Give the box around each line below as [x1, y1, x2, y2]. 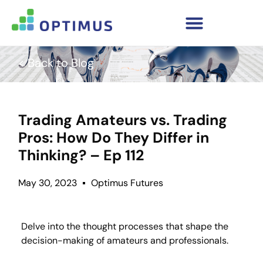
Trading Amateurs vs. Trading [18, 110, 227, 130]
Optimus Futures [90, 177, 163, 190]
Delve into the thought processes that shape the [21, 220, 228, 233]
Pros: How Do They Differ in [18, 128, 209, 148]
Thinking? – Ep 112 [18, 146, 144, 166]
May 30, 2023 [18, 177, 77, 190]
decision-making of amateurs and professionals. [21, 234, 228, 247]
